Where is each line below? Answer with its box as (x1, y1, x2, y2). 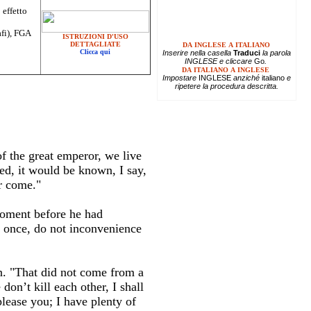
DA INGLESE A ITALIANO (183, 40, 270, 49)
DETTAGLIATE (69, 40, 121, 48)
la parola (260, 48, 291, 57)
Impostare (162, 73, 199, 82)
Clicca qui (80, 48, 110, 56)
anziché (230, 73, 262, 82)
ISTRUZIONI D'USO (62, 33, 128, 40)
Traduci (233, 48, 260, 57)
